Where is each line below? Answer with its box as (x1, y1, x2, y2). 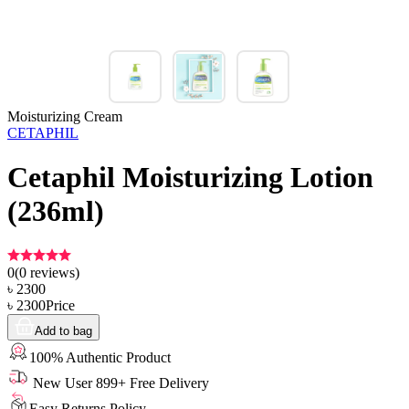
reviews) (26, 264, 79, 280)
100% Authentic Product (29, 349, 171, 365)
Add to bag (35, 323, 92, 338)
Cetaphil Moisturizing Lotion (7, 161, 373, 194)
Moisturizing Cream (7, 109, 122, 124)
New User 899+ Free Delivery (29, 374, 209, 391)
